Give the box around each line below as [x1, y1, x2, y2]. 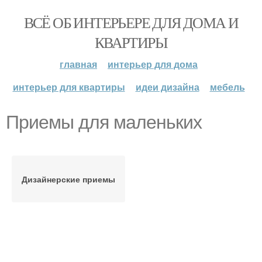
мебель [209, 80, 245, 94]
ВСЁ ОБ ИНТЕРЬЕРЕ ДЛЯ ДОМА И [23, 12, 239, 32]
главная [60, 57, 97, 71]
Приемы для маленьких [6, 112, 202, 133]
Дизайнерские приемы [22, 173, 115, 185]
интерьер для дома [108, 57, 198, 71]
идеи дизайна [135, 80, 199, 94]
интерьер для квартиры [12, 80, 125, 94]
